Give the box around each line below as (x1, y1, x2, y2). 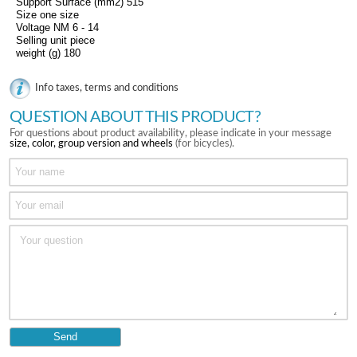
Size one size (16, 9, 79, 21)
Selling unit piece (16, 34, 95, 46)
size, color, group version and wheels (10, 139, 173, 149)
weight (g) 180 (16, 47, 80, 59)
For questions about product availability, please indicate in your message (10, 128, 331, 139)
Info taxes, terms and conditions (35, 83, 178, 94)
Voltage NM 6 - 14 (16, 22, 99, 33)
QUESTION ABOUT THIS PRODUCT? (10, 109, 261, 125)
